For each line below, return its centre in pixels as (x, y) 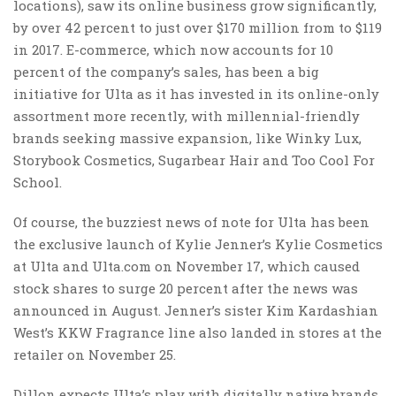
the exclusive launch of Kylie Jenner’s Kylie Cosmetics (198, 244)
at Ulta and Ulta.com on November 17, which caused (187, 266)
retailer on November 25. (95, 354)
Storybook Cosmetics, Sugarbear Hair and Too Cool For (194, 160)
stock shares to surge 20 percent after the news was (186, 288)
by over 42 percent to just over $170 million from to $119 (198, 27)
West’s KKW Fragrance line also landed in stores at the (198, 332)
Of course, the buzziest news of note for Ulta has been (191, 221)
